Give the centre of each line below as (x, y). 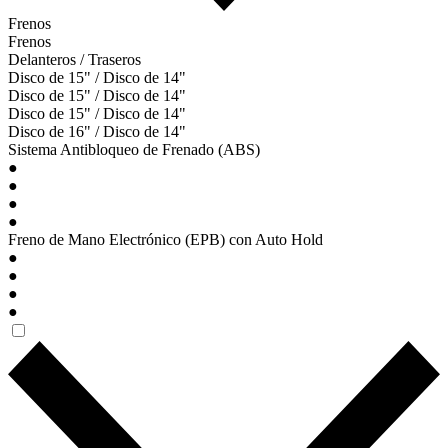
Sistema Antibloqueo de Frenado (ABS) (134, 150)
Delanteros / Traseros (74, 60)
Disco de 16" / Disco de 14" (97, 132)
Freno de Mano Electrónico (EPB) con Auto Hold (165, 240)
